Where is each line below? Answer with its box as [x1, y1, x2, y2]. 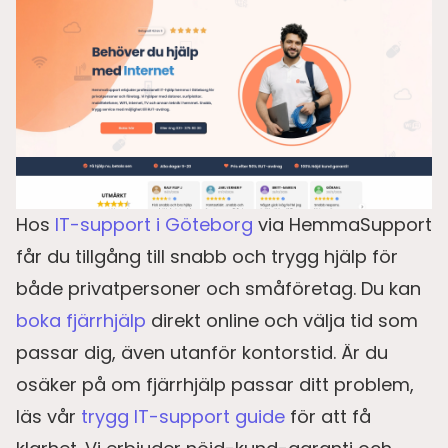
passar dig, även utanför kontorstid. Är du [16, 339, 388, 365]
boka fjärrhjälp [16, 307, 146, 333]
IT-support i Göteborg [55, 211, 253, 237]
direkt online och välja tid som [146, 307, 418, 333]
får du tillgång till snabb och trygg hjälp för [16, 243, 398, 269]
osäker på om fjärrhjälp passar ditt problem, [16, 371, 414, 397]
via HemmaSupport [253, 211, 432, 237]
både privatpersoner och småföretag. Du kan [16, 275, 421, 301]
